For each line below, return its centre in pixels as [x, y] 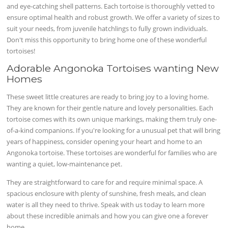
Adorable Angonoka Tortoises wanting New [113, 68]
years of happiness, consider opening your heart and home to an [105, 142]
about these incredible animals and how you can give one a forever [108, 216]
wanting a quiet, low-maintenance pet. [65, 164]
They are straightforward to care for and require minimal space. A [105, 182]
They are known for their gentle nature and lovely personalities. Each [110, 108]
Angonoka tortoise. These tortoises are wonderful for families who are [112, 153]
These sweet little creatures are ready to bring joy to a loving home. [108, 97]
